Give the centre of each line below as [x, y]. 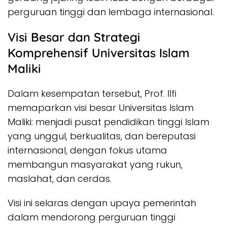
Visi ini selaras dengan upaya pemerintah [102, 203]
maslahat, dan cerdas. [60, 178]
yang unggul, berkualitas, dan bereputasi [102, 136]
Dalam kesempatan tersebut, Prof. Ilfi [92, 93]
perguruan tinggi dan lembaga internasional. [111, 12]
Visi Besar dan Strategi [74, 37]
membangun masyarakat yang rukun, [95, 164]
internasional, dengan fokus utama [87, 150]
